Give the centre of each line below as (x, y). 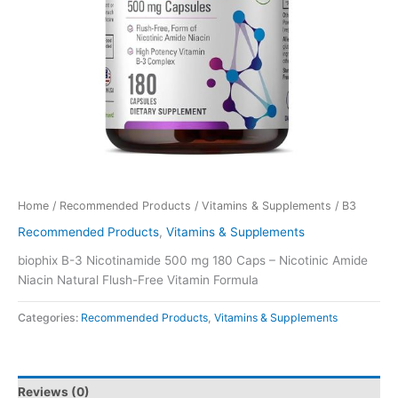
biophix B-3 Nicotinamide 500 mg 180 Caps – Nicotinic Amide (193, 260)
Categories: (49, 317)
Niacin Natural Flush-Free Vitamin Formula (138, 279)
